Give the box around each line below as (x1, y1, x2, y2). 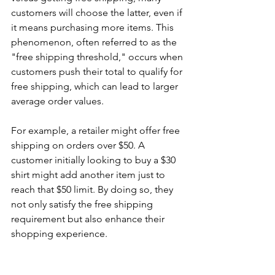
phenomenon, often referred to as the (11, 36, 179, 48)
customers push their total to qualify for (11, 66, 185, 78)
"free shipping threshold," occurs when (11, 51, 185, 63)
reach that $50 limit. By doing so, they (11, 184, 176, 196)
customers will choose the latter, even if (11, 7, 185, 19)
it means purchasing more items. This (11, 21, 176, 34)
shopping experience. (11, 228, 107, 240)
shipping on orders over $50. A (11, 139, 147, 152)
